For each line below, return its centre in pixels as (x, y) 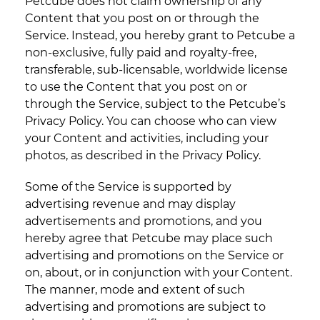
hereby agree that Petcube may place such (149, 239)
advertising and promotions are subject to (145, 307)
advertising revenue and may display (130, 204)
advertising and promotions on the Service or (154, 256)
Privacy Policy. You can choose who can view (151, 121)
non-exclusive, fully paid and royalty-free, (141, 53)
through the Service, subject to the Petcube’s (155, 104)
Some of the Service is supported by (128, 187)
